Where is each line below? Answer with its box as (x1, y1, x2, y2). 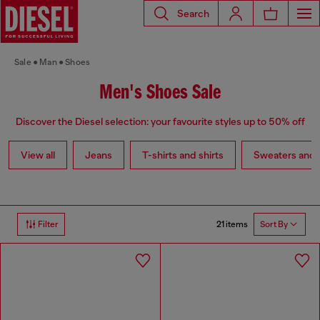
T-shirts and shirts (142, 149, 224, 161)
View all (21, 149, 55, 161)
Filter (38, 219, 59, 230)
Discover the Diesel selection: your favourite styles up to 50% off (15, 116, 305, 128)
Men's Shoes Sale (99, 82, 221, 104)
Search (177, 7, 209, 19)
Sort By (260, 219, 288, 230)
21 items (216, 219, 248, 229)
